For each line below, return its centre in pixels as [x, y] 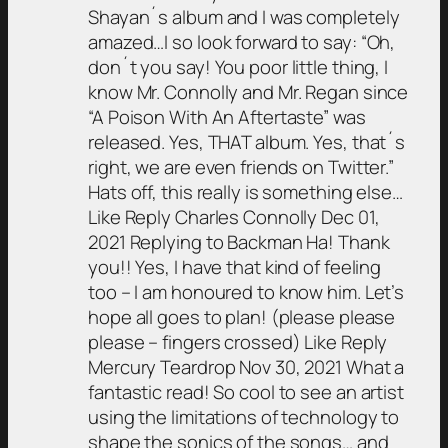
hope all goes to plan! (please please [242, 316]
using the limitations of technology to [244, 416]
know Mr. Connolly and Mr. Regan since [248, 91]
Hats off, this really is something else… [245, 191]
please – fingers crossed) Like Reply [238, 341]
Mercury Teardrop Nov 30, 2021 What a [246, 366]
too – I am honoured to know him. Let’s [246, 291]
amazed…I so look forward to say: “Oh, [242, 41]
